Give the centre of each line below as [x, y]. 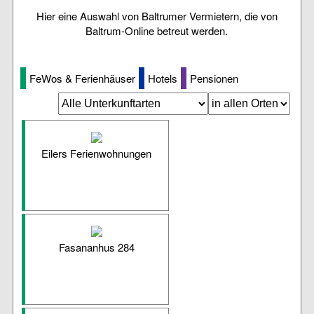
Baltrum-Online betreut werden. [157, 31]
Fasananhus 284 [96, 247]
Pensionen [214, 78]
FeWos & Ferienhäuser [82, 78]
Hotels [162, 78]
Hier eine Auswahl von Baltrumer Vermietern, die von [157, 16]
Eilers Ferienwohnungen [97, 153]
